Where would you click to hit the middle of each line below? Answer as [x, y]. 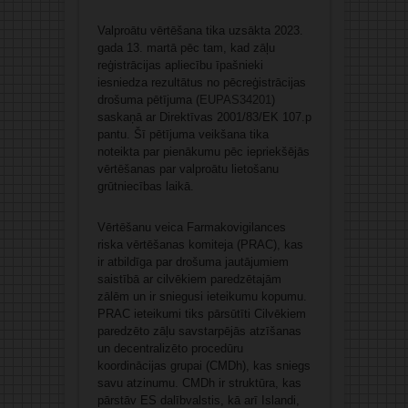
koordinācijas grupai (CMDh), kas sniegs [204, 366]
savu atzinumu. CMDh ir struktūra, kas [199, 383]
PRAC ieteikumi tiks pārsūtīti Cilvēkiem [201, 314]
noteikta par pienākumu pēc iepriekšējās [203, 152]
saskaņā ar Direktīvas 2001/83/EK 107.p [204, 117]
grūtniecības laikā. [145, 187]
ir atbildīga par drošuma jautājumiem [193, 262]
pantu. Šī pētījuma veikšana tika [183, 135]
